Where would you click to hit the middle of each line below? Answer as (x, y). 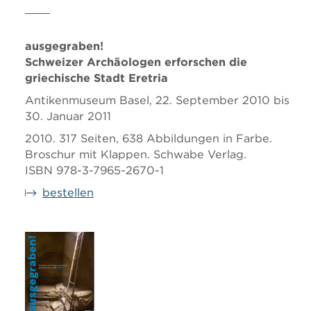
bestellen (68, 193)
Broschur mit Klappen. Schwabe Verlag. (136, 154)
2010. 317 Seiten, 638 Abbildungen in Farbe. (149, 138)
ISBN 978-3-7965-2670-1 (94, 170)
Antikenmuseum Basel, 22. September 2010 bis (157, 100)
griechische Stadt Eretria (96, 78)
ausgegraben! (64, 46)
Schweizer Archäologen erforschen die (136, 62)
